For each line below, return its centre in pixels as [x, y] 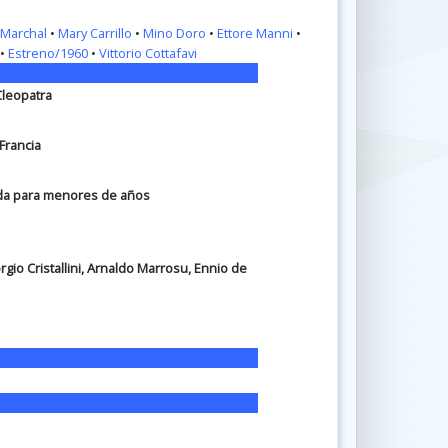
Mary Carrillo [94, 33]
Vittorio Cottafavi [147, 53]
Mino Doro [174, 33]
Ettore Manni [254, 33]
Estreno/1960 [47, 53]
